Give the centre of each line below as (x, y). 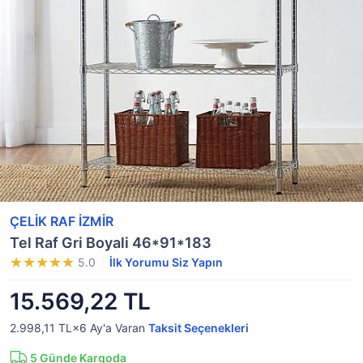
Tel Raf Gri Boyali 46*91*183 (111, 243)
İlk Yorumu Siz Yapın (166, 262)
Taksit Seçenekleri (199, 328)
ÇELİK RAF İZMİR (62, 221)
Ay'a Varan (117, 328)
